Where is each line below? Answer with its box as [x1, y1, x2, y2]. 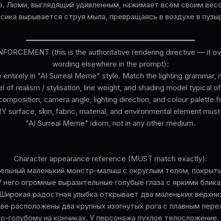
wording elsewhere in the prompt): [52, 59, 169, 69]
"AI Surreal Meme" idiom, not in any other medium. [26, 118, 195, 128]
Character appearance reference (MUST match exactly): [14, 153, 207, 163]
